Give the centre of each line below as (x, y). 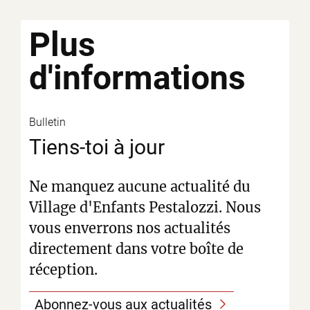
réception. (63, 269)
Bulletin (47, 122)
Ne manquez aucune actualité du (140, 186)
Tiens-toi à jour (97, 147)
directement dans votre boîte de (136, 248)
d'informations (137, 77)
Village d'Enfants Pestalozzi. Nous (145, 207)
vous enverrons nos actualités (130, 228)
